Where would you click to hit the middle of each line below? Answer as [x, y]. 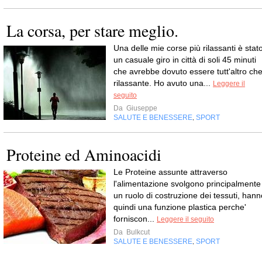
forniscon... [135, 219]
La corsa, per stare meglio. [92, 30]
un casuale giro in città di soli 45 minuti [185, 60]
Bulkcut [137, 232]
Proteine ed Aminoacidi [84, 154]
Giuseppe [141, 108]
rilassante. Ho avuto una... [163, 83]
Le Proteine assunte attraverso [170, 172]
